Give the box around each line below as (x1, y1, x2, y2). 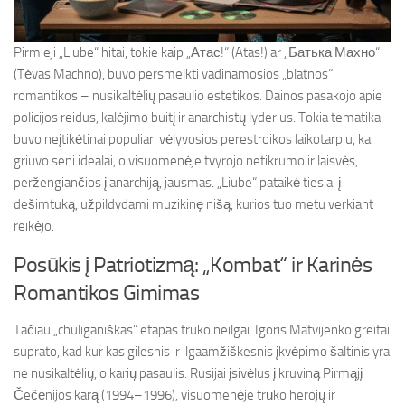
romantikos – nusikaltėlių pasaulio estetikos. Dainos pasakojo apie (14, 88, 382, 104)
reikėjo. (14, 218, 54, 234)
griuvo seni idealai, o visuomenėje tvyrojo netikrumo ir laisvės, (14, 153, 358, 169)
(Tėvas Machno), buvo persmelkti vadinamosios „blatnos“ (14, 66, 333, 82)
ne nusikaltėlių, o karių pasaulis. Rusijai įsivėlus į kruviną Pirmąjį (14, 365, 363, 381)
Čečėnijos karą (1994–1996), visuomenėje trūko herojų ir (14, 387, 335, 403)
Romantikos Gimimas (14, 279, 199, 306)
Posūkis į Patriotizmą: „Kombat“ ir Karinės (14, 251, 372, 278)
